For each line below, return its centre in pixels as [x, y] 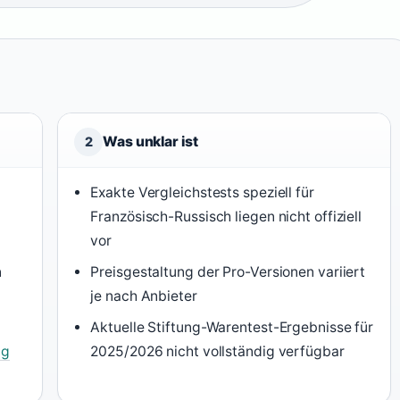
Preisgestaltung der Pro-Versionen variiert [228, 272]
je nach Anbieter [144, 296]
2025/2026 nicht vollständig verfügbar [217, 351]
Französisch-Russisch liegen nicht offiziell [226, 217]
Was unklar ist [150, 142]
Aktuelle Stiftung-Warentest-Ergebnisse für [232, 327]
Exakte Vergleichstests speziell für [202, 192]
